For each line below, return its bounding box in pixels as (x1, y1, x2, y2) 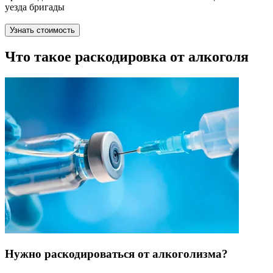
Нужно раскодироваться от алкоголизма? (5, 247, 228, 260)
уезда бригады (5, 2, 65, 13)
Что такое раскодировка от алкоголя (5, 49, 249, 65)
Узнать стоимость (10, 26, 75, 35)
